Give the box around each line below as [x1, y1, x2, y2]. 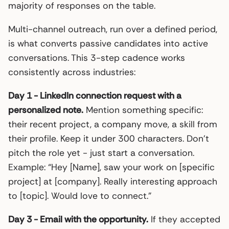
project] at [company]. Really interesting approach [8, 175, 217, 187]
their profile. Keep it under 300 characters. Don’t [8, 132, 209, 144]
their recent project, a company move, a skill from [8, 118, 217, 130]
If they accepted [148, 213, 220, 225]
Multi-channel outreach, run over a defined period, [8, 23, 217, 35]
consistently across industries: [8, 66, 135, 78]
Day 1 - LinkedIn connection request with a [8, 89, 181, 101]
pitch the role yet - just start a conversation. [8, 147, 194, 158]
